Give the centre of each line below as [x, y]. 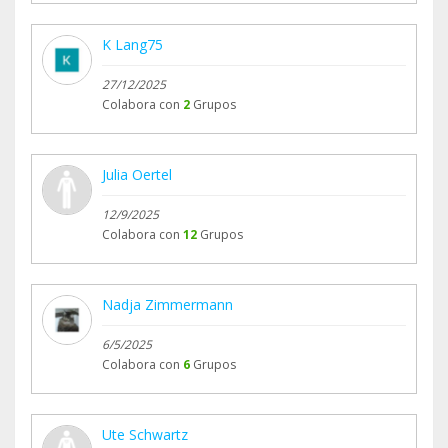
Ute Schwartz [145, 435]
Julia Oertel [137, 175]
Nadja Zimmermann [167, 305]
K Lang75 [132, 45]
